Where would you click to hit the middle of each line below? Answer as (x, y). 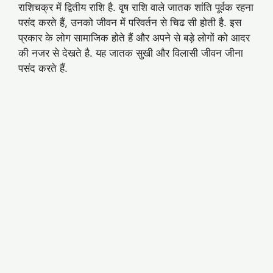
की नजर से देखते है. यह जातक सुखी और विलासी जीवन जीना (131, 53)
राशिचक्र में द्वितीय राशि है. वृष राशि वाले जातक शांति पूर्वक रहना (136, 8)
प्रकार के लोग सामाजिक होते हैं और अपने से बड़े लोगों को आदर (134, 38)
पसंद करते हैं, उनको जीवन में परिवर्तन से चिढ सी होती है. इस (130, 23)
